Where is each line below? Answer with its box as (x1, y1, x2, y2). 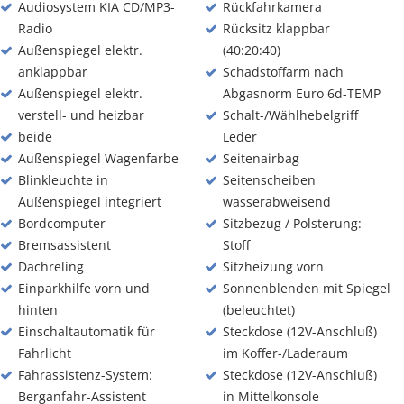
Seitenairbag (222, 150, 299, 167)
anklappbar (18, 63, 87, 80)
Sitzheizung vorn (222, 258, 324, 275)
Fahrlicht (18, 344, 71, 362)
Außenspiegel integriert (18, 193, 161, 210)
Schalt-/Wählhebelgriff (222, 106, 358, 124)
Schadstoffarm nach (222, 63, 344, 80)
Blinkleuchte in (18, 171, 108, 188)
